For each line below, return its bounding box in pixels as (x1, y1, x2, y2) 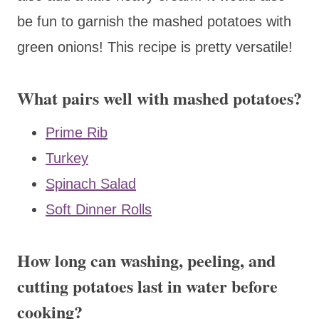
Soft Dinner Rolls (46, 201, 152, 217)
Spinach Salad (46, 175, 136, 192)
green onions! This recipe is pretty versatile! (17, 38, 293, 55)
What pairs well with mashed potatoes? (17, 85, 302, 110)
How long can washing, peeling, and (17, 247, 276, 273)
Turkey (46, 150, 88, 166)
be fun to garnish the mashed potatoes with (17, 13, 291, 29)
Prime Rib (46, 124, 108, 140)
